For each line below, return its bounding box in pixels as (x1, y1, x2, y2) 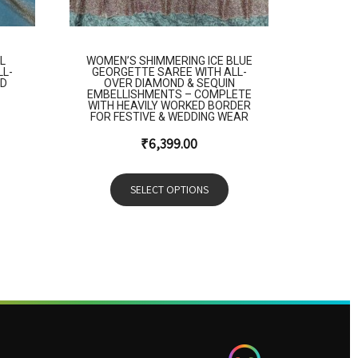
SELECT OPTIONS (129, 181, 209, 197)
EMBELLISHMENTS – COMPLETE (86, 87, 252, 101)
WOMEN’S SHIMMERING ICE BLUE (86, 54, 253, 67)
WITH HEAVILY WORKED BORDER (87, 98, 251, 112)
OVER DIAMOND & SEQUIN (103, 76, 235, 89)
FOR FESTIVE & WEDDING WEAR (89, 109, 249, 123)
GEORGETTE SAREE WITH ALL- (91, 65, 247, 78)
